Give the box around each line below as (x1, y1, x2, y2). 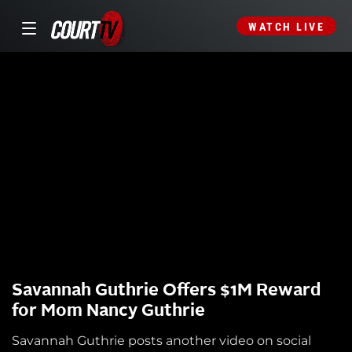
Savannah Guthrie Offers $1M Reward (12, 282, 321, 300)
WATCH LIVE (248, 20, 324, 33)
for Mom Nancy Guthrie (12, 302, 205, 321)
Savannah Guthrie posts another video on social (12, 333, 311, 349)
